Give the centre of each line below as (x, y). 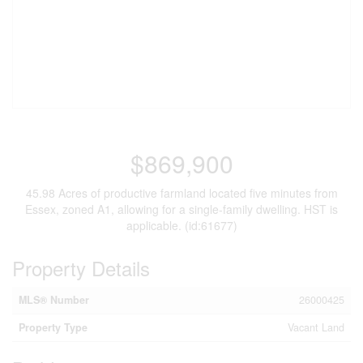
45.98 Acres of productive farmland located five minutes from (181, 193)
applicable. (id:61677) (181, 225)
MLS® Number (54, 300)
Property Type (53, 327)
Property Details (81, 268)
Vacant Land (316, 327)
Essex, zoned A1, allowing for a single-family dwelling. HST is (181, 209)
